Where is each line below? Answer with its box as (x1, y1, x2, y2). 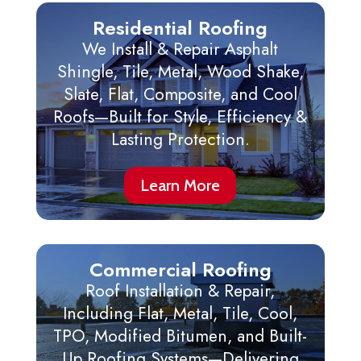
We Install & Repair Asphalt (82, 37, 279, 62)
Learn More (140, 176, 221, 196)
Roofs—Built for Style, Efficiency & (53, 105, 308, 130)
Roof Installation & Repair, (85, 279, 276, 304)
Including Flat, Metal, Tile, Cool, (63, 301, 298, 326)
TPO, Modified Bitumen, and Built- (53, 324, 308, 349)
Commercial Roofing (89, 255, 272, 284)
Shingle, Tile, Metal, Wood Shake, (56, 60, 304, 85)
